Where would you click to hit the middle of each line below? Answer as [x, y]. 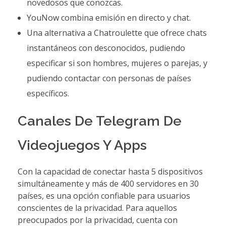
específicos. [48, 93]
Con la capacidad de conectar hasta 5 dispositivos [110, 172]
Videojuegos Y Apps [82, 145]
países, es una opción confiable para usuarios [104, 196]
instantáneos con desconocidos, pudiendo [106, 48]
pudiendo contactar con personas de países [109, 78]
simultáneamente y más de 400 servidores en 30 [108, 184]
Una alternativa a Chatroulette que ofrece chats [117, 33]
